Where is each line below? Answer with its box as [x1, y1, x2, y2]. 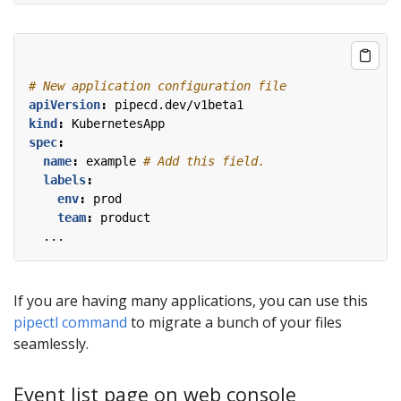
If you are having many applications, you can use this [13, 291, 368, 311]
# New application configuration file [29, 79, 286, 94]
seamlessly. [13, 334, 89, 354]
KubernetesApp [72, 116, 165, 132]
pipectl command [13, 312, 127, 333]
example [86, 154, 136, 169]
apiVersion [29, 98, 100, 113]
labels [43, 173, 86, 188]
